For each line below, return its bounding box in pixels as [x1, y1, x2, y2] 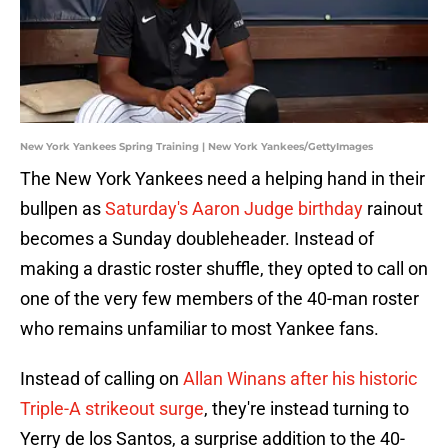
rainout [363, 198, 423, 220]
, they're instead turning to [204, 398, 409, 420]
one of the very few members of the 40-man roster [20, 288, 419, 310]
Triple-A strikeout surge [20, 398, 204, 420]
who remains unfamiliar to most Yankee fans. [20, 318, 379, 340]
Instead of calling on [20, 368, 183, 390]
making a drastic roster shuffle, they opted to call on [20, 258, 428, 280]
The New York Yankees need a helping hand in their [20, 168, 425, 190]
